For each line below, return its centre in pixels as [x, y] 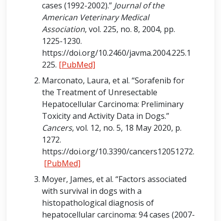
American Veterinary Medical [95, 17]
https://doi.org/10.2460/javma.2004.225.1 [116, 53]
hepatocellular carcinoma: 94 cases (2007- [118, 215]
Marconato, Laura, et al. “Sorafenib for [113, 80]
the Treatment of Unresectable [100, 92]
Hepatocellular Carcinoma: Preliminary [113, 104]
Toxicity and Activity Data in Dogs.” [106, 116]
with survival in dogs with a [92, 191]
